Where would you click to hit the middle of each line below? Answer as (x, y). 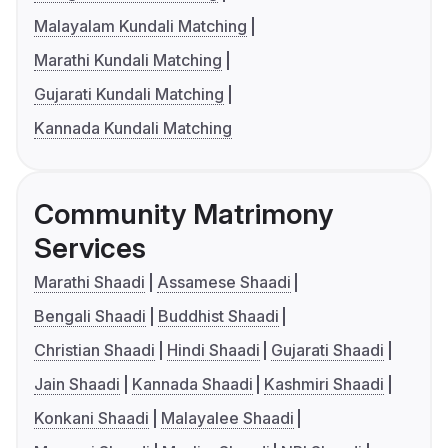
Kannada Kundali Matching (133, 128)
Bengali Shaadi (90, 316)
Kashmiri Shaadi (324, 384)
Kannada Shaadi (192, 384)
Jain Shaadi (77, 384)
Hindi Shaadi (213, 350)
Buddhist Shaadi (218, 316)
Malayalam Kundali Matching (140, 26)
